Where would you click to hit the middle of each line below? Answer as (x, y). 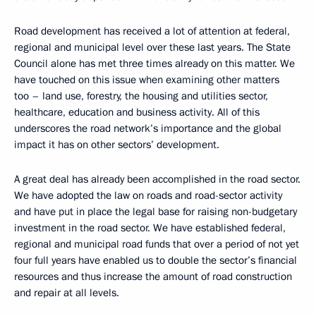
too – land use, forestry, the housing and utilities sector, (141, 96)
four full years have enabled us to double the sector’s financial (156, 260)
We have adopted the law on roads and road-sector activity (148, 195)
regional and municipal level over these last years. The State (152, 47)
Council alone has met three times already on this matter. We (154, 63)
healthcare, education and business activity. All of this (137, 112)
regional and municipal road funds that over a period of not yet (157, 244)
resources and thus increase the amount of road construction (153, 276)
